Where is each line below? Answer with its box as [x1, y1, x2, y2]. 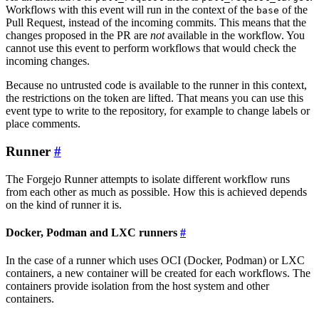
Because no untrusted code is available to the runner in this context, [6, 79, 307, 92]
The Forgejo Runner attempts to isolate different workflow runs [6, 172, 290, 185]
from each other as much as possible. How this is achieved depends [6, 185, 307, 198]
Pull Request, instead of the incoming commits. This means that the [6, 16, 306, 29]
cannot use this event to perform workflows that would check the [6, 42, 296, 55]
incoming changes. [6, 55, 90, 68]
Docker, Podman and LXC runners [6, 226, 177, 239]
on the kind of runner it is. [6, 198, 122, 211]
